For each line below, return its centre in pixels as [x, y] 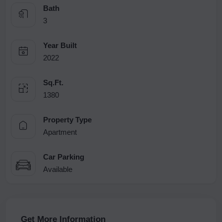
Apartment [60, 132]
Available [58, 169]
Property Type [67, 119]
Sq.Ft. [53, 82]
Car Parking [64, 157]
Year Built [60, 45]
